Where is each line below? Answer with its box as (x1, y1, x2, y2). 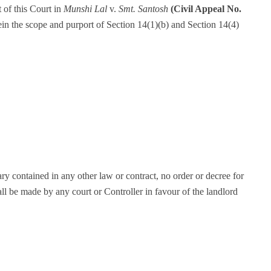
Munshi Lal (64, 4, 107, 14)
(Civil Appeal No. (171, 4, 241, 14)
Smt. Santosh (119, 4, 168, 14)
